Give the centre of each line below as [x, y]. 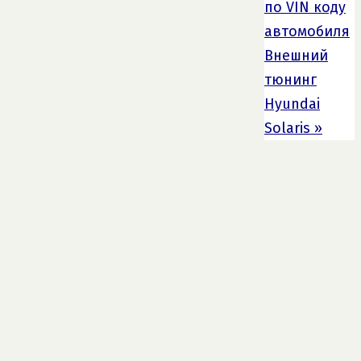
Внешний [296, 56]
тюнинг [290, 80]
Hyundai [292, 104]
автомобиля [307, 32]
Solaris [289, 129]
